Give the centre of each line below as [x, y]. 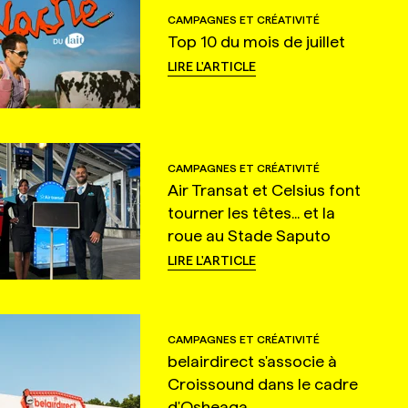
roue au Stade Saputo [249, 235]
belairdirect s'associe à [252, 361]
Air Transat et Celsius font [264, 189]
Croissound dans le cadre [262, 383]
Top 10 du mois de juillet [256, 41]
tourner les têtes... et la [251, 212]
